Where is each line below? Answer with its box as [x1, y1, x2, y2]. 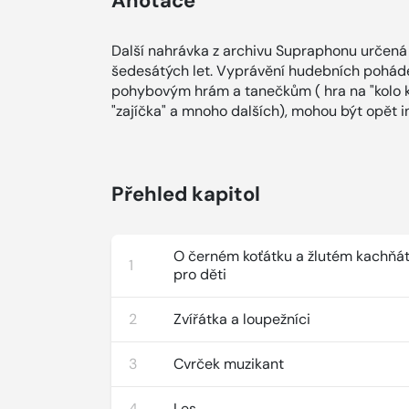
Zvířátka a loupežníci [173, 309, 311, 329]
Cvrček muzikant [173, 353, 285, 373]
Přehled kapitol [111, 180, 260, 207]
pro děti [173, 264, 227, 284]
